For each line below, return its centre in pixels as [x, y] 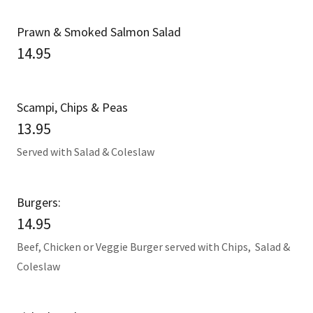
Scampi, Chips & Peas [72, 107]
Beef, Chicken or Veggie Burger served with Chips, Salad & [153, 247]
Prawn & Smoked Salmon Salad [99, 32]
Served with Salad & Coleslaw [86, 152]
